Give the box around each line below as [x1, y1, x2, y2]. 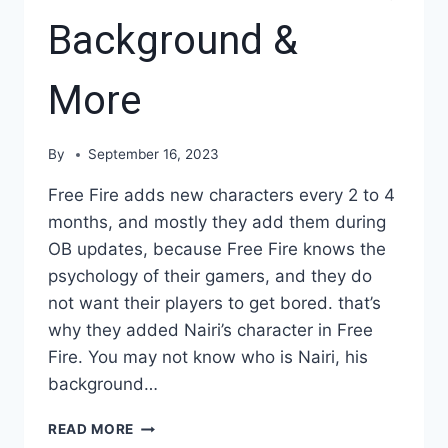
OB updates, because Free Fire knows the [48, 239, 386, 260]
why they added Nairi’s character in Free [48, 320, 373, 341]
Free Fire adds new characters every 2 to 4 [48, 185, 395, 206]
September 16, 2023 [88, 146, 220, 163]
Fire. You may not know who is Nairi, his [48, 347, 368, 368]
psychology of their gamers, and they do [48, 266, 372, 287]
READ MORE [48, 421, 135, 438]
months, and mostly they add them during [48, 212, 386, 233]
